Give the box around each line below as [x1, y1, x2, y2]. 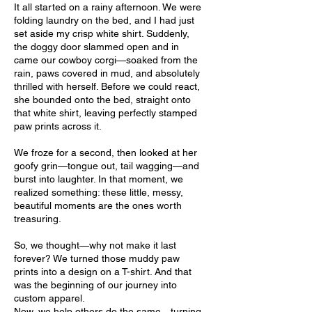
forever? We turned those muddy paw [14, 252, 180, 264]
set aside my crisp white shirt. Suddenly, [14, 27, 189, 39]
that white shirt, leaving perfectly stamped [14, 107, 197, 118]
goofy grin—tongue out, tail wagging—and [14, 159, 199, 171]
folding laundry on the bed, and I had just [14, 14, 194, 26]
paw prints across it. [14, 120, 102, 132]
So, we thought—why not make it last [14, 239, 176, 251]
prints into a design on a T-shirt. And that [14, 265, 192, 277]
